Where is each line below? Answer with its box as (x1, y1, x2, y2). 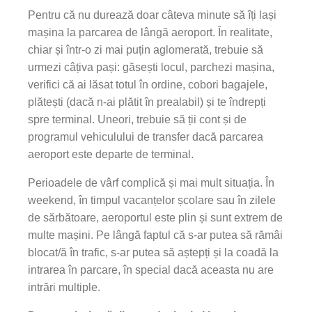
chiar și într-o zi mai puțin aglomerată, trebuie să (28, 43, 263, 56)
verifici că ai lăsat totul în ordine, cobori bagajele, (28, 78, 267, 91)
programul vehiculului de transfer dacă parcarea (28, 130, 263, 143)
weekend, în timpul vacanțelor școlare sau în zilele (28, 194, 276, 206)
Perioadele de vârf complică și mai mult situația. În (28, 176, 274, 189)
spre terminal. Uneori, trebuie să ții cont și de (28, 113, 247, 125)
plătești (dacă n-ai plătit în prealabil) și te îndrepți (28, 95, 266, 108)
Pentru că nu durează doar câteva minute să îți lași (28, 8, 276, 21)
